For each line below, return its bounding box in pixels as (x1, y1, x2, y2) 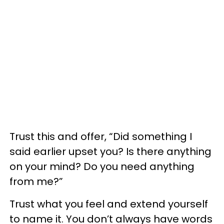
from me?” (9, 174, 63, 188)
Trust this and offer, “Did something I (9, 129, 192, 143)
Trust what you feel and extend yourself (9, 196, 208, 211)
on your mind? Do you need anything (9, 159, 194, 173)
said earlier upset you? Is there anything (9, 144, 211, 158)
